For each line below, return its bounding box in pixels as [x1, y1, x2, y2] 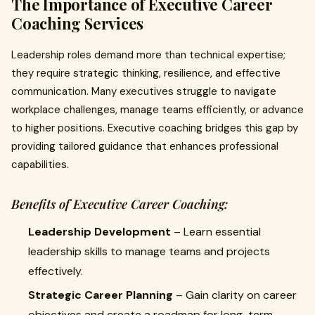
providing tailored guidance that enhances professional [11, 139, 278, 153]
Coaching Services [11, 13, 144, 34]
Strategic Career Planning [28, 288, 173, 302]
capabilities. [11, 157, 69, 172]
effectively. [28, 264, 83, 278]
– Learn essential [171, 224, 261, 239]
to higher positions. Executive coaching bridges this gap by [11, 121, 298, 135]
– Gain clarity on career [173, 288, 297, 302]
